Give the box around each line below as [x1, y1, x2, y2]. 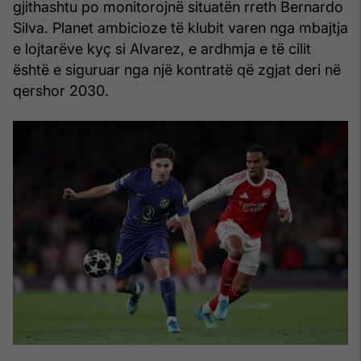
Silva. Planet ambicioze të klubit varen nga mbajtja [13, 19, 348, 36]
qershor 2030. [13, 81, 109, 99]
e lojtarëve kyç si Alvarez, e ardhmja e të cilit [13, 39, 311, 57]
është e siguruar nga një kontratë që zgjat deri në [13, 60, 341, 78]
